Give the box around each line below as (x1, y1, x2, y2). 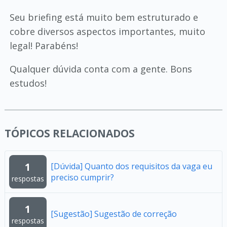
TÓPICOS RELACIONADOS (4, 126, 135, 140)
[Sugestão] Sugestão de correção (50, 208, 177, 219)
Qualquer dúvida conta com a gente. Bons (9, 63, 192, 75)
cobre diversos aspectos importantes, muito (9, 25, 205, 37)
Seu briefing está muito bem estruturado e (9, 11, 198, 23)
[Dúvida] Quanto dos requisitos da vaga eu (50, 161, 212, 172)
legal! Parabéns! (9, 40, 78, 52)
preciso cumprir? (50, 172, 114, 183)
